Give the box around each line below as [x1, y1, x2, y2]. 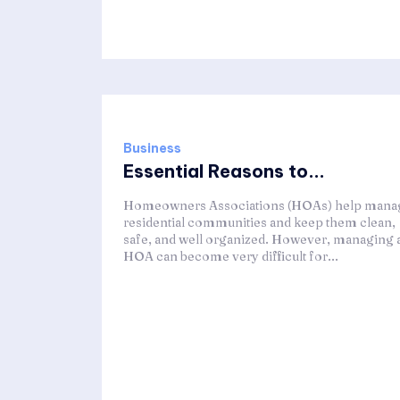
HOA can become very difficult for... [123, 247, 338, 264]
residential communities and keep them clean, [123, 213, 396, 230]
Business [123, 139, 181, 156]
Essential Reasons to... [123, 159, 325, 182]
